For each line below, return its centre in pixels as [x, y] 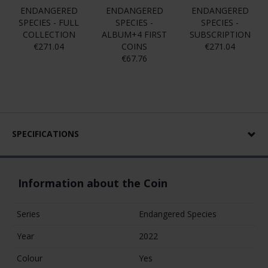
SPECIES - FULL [49, 23]
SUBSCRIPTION [220, 35]
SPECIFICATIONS [45, 134]
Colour [30, 258]
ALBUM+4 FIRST [134, 35]
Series [28, 214]
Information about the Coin [93, 183]
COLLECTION [49, 35]
